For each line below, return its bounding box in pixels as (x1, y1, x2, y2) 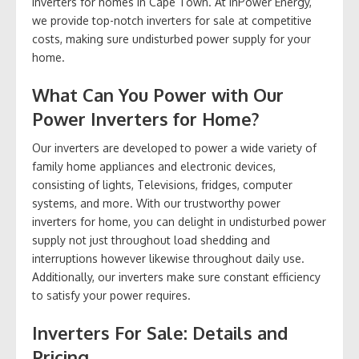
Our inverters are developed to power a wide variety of (32, 141, 317, 155)
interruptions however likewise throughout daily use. (32, 252, 305, 266)
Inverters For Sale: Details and (32, 321, 288, 345)
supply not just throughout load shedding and (32, 233, 270, 248)
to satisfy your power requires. (32, 288, 191, 303)
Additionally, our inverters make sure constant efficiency (32, 270, 321, 284)
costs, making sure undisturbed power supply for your (32, 32, 311, 46)
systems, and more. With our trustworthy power (32, 196, 280, 211)
